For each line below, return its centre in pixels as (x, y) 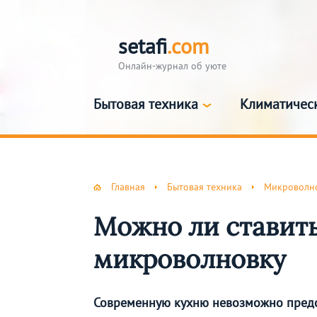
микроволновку (190, 259)
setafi (143, 46)
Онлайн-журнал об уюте (172, 66)
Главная (128, 187)
